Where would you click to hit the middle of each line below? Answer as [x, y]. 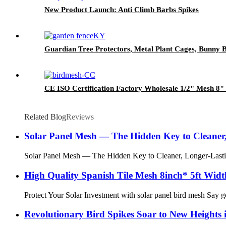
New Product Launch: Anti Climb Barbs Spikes [122, 9]
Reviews [80, 117]
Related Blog [45, 117]
